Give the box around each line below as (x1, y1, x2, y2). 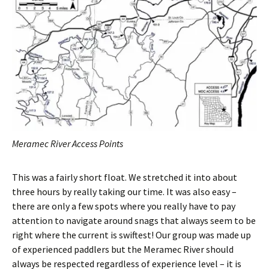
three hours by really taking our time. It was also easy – (12, 185, 237, 198)
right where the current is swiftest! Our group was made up (12, 228, 251, 241)
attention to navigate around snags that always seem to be (12, 214, 256, 226)
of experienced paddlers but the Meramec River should (12, 243, 234, 255)
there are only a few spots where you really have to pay (12, 199, 235, 212)
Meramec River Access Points (12, 137, 123, 150)
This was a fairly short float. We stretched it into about (12, 171, 237, 183)
